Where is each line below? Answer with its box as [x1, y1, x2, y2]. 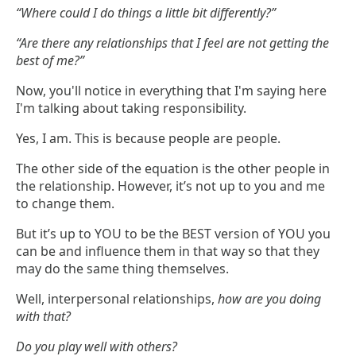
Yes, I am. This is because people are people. [16, 130, 281, 148]
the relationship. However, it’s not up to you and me [16, 177, 325, 195]
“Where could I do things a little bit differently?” [16, 4, 276, 22]
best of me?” [16, 52, 84, 70]
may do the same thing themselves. [16, 260, 229, 278]
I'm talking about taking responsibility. [16, 99, 246, 118]
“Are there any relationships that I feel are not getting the [16, 34, 329, 52]
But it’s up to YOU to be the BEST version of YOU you [16, 225, 331, 243]
